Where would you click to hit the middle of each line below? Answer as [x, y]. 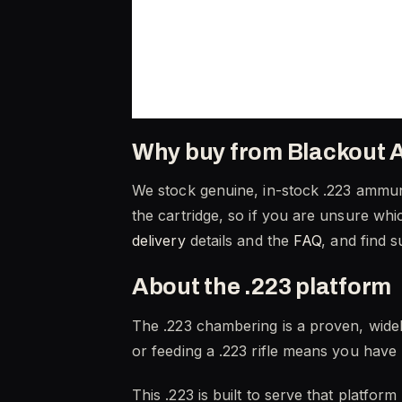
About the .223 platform [262, 287]
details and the [240, 241]
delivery [159, 241]
